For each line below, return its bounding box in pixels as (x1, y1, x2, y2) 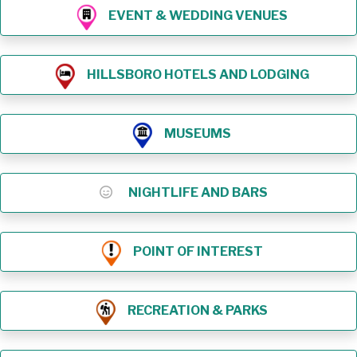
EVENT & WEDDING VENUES (108, 7, 288, 23)
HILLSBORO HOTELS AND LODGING (86, 66, 309, 82)
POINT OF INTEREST (132, 243, 263, 259)
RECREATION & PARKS (127, 302, 268, 318)
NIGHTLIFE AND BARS (127, 184, 268, 200)
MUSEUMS (164, 125, 231, 141)
